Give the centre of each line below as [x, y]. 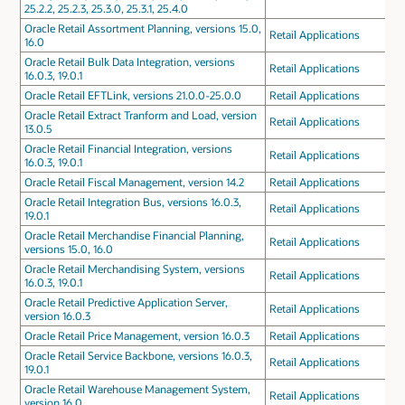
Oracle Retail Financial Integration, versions [128, 149]
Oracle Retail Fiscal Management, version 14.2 [134, 182]
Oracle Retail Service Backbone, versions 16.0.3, [138, 356]
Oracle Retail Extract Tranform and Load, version [140, 115]
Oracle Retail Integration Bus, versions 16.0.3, [132, 202]
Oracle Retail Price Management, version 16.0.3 [137, 336]
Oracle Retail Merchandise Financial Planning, [134, 235]
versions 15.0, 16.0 [68, 249]
